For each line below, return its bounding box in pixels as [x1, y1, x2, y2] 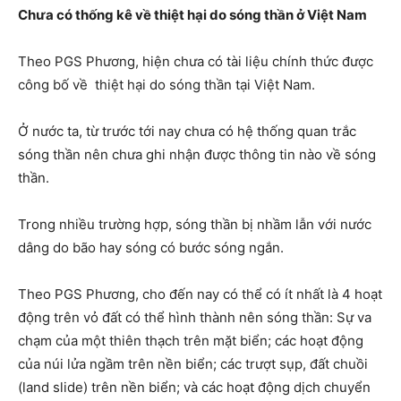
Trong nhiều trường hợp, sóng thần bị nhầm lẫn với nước [18, 215, 371, 233]
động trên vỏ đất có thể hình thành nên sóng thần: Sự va [18, 308, 371, 326]
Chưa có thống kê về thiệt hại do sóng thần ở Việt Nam [18, 5, 367, 23]
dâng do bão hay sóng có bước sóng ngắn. [18, 238, 284, 256]
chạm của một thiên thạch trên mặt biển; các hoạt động [18, 331, 363, 349]
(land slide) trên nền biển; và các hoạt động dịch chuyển [18, 378, 371, 396]
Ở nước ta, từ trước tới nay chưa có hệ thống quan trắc [18, 122, 356, 140]
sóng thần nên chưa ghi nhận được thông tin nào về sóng [18, 145, 376, 163]
